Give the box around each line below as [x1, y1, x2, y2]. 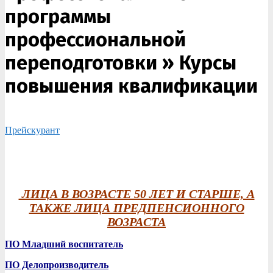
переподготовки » [5, 51, 179, 74]
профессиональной [5, 28, 186, 51]
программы [5, 5, 111, 28]
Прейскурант [5, 125, 60, 135]
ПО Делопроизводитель [5, 260, 108, 270]
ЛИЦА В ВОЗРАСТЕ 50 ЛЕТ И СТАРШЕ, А [18, 187, 255, 200]
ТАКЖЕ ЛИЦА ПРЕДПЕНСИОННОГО [29, 201, 244, 214]
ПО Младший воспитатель [5, 239, 123, 249]
